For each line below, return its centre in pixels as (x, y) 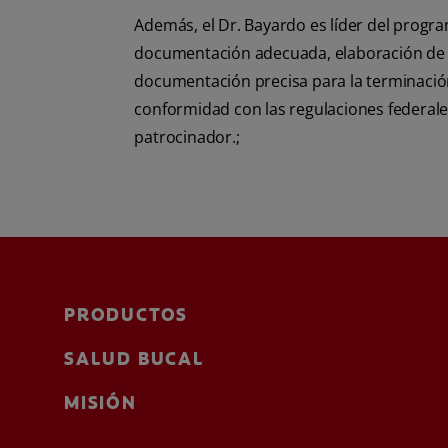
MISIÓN (100, 403)
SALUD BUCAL (134, 359)
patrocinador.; (187, 137)
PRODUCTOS (126, 315)
